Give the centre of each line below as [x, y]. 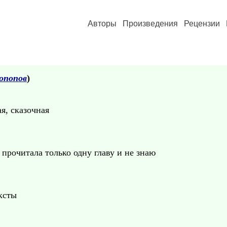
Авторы [102, 24]
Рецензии [202, 24]
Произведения [150, 24]
